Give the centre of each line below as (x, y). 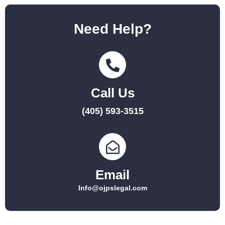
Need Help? (113, 29)
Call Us (113, 93)
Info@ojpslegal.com (113, 188)
